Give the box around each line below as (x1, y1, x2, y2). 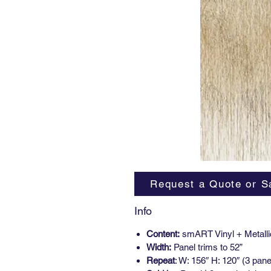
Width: (146, 242, 171, 253)
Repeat (146, 255, 175, 266)
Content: (146, 229, 180, 240)
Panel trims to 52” (171, 242, 243, 253)
